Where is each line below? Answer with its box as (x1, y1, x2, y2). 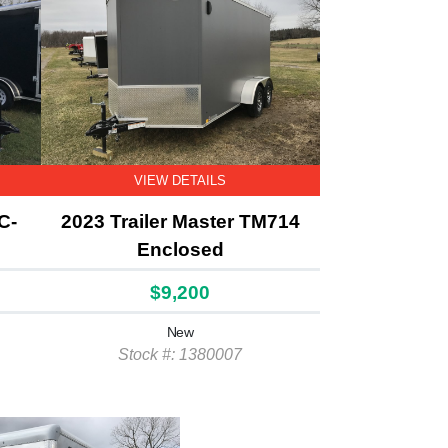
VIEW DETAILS (134, 173, 226, 188)
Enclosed (136, 239, 224, 260)
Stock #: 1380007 (118, 346, 242, 363)
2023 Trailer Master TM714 (60, 211, 300, 232)
